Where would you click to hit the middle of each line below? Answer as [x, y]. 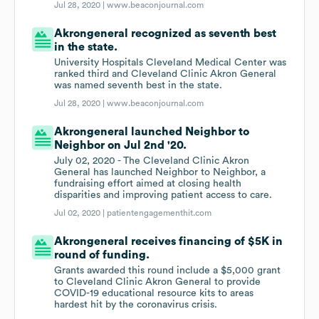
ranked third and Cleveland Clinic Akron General [166, 74]
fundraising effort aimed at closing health [148, 184]
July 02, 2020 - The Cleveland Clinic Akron [152, 161]
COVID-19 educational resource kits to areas [154, 294]
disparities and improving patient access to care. [163, 195]
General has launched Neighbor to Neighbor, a [160, 173]
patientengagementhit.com [159, 213]
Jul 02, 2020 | [81, 213]
